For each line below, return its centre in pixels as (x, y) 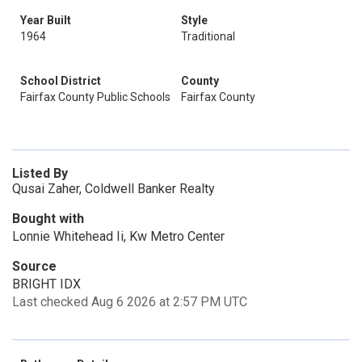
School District (61, 81)
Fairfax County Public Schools (95, 97)
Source (34, 266)
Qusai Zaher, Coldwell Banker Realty (114, 189)
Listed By (40, 173)
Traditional (208, 36)
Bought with (48, 219)
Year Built (46, 20)
